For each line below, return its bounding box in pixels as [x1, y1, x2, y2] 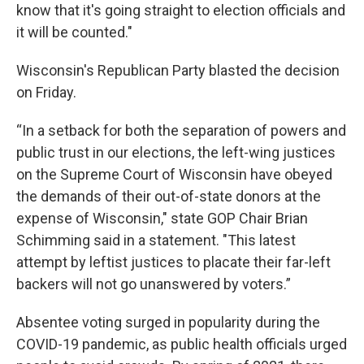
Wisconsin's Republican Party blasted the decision [16, 62, 340, 79]
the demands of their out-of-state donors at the [16, 188, 321, 205]
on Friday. [16, 84, 76, 101]
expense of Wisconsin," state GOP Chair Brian [16, 210, 308, 227]
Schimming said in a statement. [16, 232, 219, 249]
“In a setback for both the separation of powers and [16, 122, 346, 139]
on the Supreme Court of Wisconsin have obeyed [16, 166, 332, 183]
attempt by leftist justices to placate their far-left [16, 253, 331, 271]
